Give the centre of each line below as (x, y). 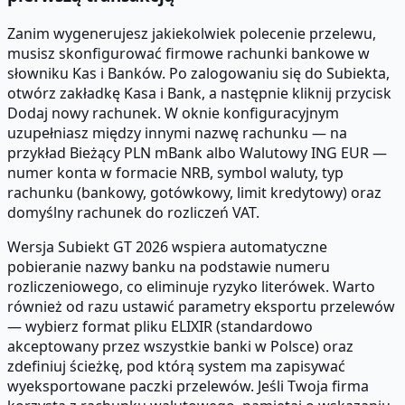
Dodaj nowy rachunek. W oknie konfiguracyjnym (173, 113)
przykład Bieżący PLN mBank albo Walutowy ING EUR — (197, 152)
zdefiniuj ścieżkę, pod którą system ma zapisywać (176, 366)
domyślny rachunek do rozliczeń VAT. (133, 212)
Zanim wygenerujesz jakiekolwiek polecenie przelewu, (192, 33)
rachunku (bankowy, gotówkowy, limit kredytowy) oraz (194, 192)
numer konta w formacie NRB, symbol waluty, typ (175, 172)
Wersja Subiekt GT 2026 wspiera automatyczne (167, 246)
